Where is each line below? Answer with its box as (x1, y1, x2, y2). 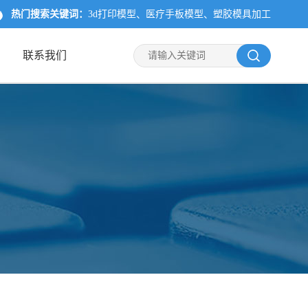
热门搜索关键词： (11, 9, 89, 19)
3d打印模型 (88, 9, 137, 19)
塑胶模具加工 (213, 9, 272, 19)
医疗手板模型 (146, 9, 204, 19)
